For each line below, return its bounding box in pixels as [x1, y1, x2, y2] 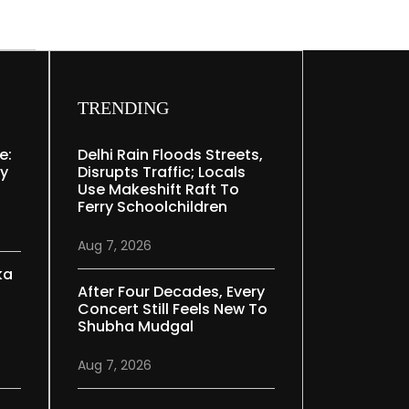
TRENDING [78, 98, 170, 119]
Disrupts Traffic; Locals [78, 162, 246, 184]
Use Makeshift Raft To [78, 179, 240, 201]
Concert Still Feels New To [78, 299, 268, 320]
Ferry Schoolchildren [78, 196, 228, 218]
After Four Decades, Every [78, 281, 266, 303]
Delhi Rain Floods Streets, [78, 144, 264, 166]
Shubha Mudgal [78, 316, 194, 338]
